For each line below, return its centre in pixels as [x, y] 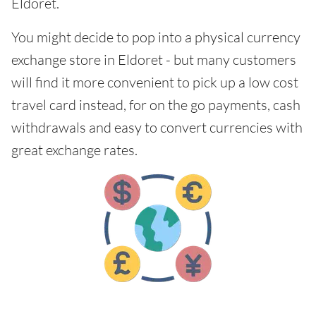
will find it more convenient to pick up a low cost [155, 82]
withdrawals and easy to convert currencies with [157, 127]
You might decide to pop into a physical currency [156, 37]
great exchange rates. [74, 150]
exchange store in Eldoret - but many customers [154, 60]
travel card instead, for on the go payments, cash [156, 105]
